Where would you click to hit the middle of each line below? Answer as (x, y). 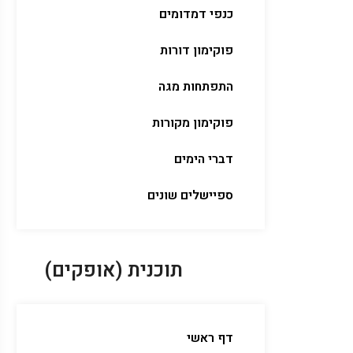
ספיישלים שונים (190, 195)
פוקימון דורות (197, 50)
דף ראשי (210, 338)
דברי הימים (204, 159)
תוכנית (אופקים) (113, 271)
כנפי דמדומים (196, 14)
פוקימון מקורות (193, 123)
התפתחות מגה (196, 87)
